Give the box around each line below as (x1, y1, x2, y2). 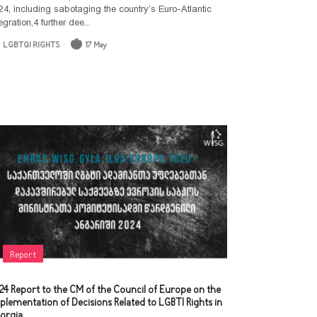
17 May (85, 40, 108, 51)
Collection (240, 23, 289, 37)
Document (240, 4, 289, 18)
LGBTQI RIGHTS (3, 40, 61, 51)
